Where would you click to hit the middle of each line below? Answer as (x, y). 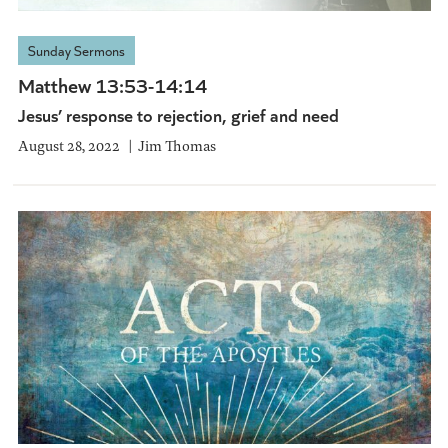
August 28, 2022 (68, 146)
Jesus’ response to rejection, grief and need (178, 115)
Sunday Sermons (76, 51)
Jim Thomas (176, 146)
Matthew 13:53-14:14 (112, 85)
